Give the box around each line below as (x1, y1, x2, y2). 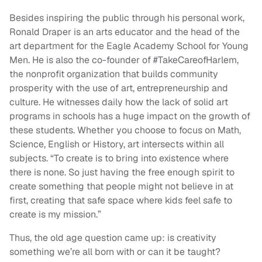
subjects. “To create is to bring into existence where (9, 152, 229, 165)
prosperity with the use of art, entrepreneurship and (9, 82, 228, 95)
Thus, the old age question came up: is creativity (9, 232, 216, 244)
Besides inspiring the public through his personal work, (9, 12, 244, 25)
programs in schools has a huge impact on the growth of (9, 110, 250, 123)
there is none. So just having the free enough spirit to (9, 166, 235, 179)
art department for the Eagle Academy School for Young (9, 40, 249, 53)
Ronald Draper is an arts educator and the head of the (9, 26, 240, 39)
